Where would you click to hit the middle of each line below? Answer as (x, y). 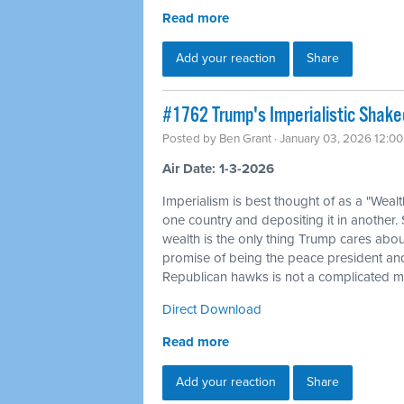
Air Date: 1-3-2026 (218, 168)
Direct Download (212, 309)
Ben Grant (245, 138)
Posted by (191, 138)
